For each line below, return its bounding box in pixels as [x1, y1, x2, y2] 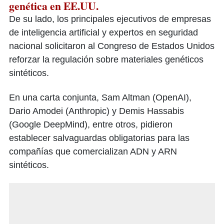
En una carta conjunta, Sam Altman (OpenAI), [9, 92, 191, 103]
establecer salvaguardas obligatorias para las [9, 133, 189, 143]
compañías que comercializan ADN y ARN [9, 146, 177, 157]
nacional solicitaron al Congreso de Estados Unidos [9, 41, 214, 51]
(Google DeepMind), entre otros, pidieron [9, 119, 172, 130]
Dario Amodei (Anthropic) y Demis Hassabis [9, 106, 184, 116]
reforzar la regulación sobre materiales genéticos [9, 54, 203, 65]
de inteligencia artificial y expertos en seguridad [9, 27, 198, 38]
